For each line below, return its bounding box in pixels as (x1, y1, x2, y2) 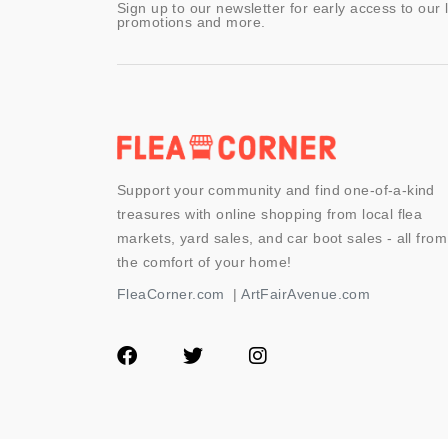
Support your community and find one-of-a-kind (117, 182, 435, 198)
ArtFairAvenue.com (241, 286, 371, 302)
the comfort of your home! (117, 254, 292, 270)
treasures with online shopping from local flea (117, 206, 423, 222)
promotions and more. (117, 14, 266, 30)
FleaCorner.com (117, 286, 225, 302)
